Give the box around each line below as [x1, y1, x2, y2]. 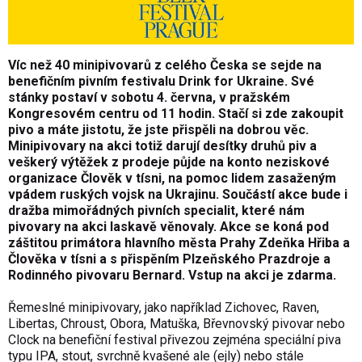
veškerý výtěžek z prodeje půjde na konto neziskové [8, 154, 330, 170]
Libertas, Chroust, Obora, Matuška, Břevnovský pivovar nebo [8, 315, 345, 331]
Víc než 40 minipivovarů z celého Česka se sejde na [8, 57, 322, 73]
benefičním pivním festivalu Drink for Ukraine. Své [8, 73, 314, 89]
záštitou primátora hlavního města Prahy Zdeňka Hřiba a [8, 234, 350, 250]
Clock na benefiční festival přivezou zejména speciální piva [8, 331, 341, 347]
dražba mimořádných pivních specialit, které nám [8, 202, 305, 218]
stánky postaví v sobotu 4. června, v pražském [8, 89, 290, 105]
